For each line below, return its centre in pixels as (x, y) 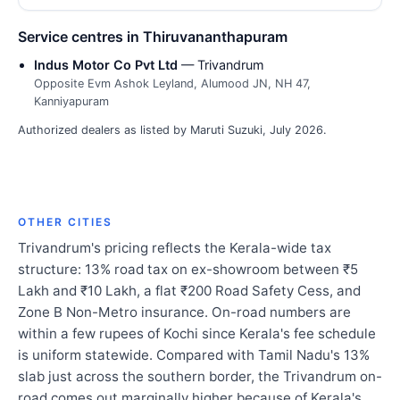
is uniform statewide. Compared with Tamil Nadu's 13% (194, 355)
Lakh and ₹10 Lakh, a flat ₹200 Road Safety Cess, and (189, 291)
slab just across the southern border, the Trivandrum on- (200, 377)
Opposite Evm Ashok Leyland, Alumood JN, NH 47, (172, 84)
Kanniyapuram (71, 102)
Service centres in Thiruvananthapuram (153, 37)
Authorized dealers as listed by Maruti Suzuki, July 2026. (172, 130)
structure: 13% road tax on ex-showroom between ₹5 (188, 270)
